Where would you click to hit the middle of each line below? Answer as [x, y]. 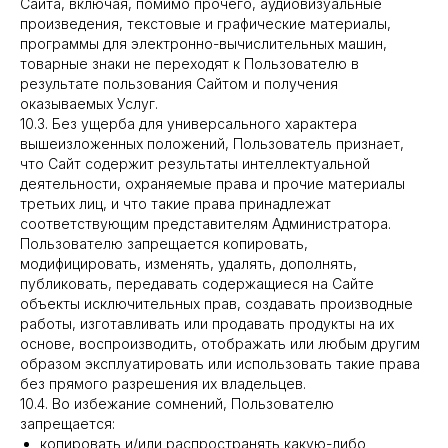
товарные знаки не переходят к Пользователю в [189, 63]
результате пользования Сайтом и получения [179, 83]
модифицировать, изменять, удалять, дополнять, [188, 263]
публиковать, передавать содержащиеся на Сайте [197, 283]
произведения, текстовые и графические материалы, [205, 23]
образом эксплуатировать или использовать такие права [220, 363]
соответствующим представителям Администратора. [205, 223]
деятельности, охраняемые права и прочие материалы [212, 183]
